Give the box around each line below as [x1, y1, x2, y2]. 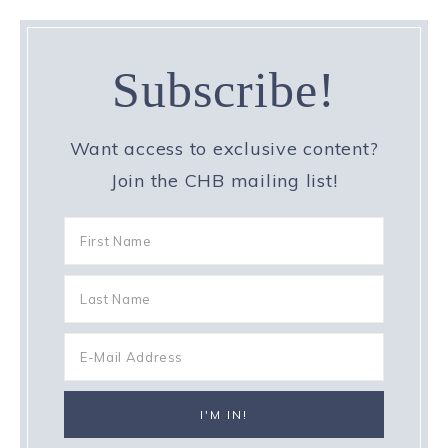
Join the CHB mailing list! [110, 168, 338, 192]
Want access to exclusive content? [69, 136, 379, 160]
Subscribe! [112, 61, 336, 118]
